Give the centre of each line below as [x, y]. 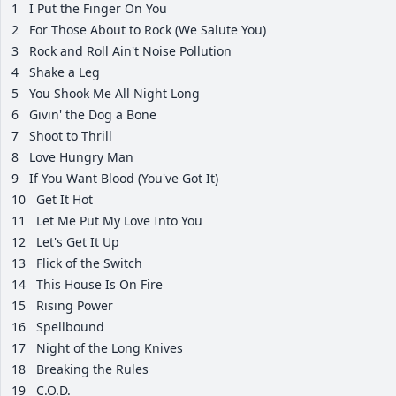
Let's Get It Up [78, 242]
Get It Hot [65, 200]
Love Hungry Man [81, 157]
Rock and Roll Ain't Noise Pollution [130, 51]
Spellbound [70, 327]
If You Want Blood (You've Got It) [124, 179]
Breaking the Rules [92, 369]
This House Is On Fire [99, 285]
